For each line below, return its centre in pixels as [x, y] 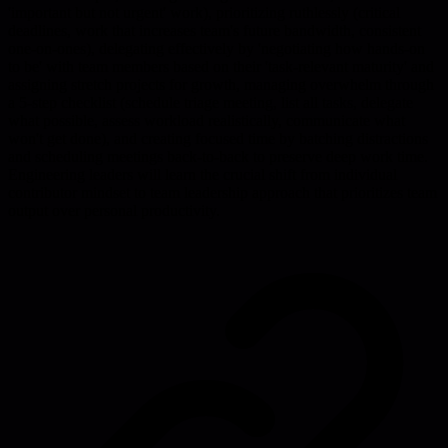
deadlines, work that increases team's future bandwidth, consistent [214, 30]
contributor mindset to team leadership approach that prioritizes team [222, 192]
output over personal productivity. [114, 210]
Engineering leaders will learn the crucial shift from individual [202, 174]
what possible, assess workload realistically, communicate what [206, 120]
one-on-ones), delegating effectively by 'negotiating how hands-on [216, 48]
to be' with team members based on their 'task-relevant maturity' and [221, 66]
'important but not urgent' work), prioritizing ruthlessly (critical [204, 12]
